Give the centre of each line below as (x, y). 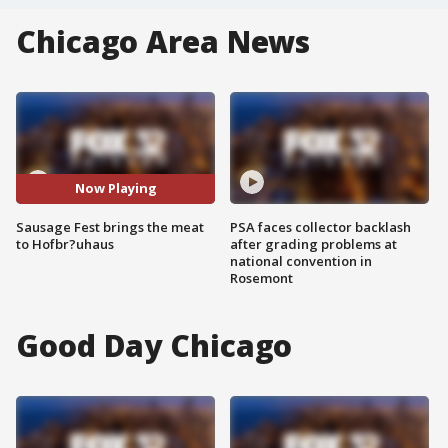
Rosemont (261, 277)
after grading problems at (313, 243)
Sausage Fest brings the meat (110, 226)
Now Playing (115, 188)
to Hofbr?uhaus (65, 243)
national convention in (301, 260)
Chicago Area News (163, 41)
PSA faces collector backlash (320, 226)
